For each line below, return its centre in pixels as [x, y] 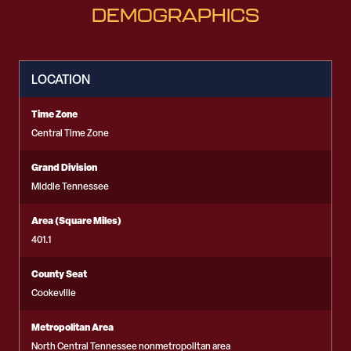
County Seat [59, 274]
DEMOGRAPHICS [175, 15]
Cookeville [54, 293]
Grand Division [64, 167]
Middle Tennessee [70, 186]
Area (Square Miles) [76, 221]
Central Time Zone [70, 133]
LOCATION [61, 79]
